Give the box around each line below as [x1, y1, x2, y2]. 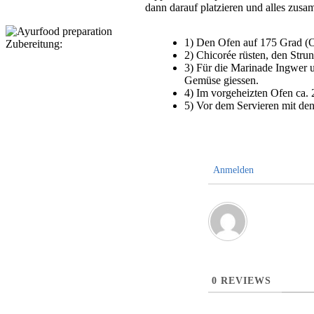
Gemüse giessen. [184, 74, 259, 86]
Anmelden [211, 164, 254, 175]
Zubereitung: [6, 37, 62, 50]
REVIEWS [217, 275, 271, 286]
